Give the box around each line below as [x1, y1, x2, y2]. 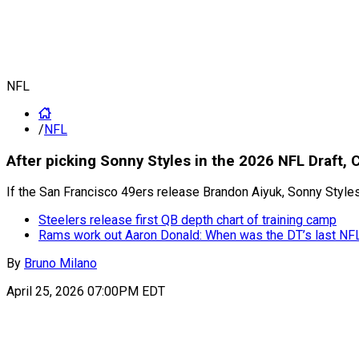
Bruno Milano [24, 256, 97, 272]
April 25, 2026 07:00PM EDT [6, 284, 165, 300]
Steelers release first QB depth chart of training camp [38, 212, 337, 228]
